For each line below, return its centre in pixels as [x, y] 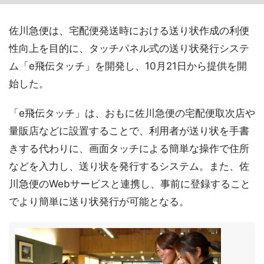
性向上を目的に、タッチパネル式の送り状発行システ [129, 48]
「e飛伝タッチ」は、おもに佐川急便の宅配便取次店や [132, 113]
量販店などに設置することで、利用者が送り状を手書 [129, 131]
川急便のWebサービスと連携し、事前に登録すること [130, 184]
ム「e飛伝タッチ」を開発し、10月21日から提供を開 [128, 66]
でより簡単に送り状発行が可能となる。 [99, 202]
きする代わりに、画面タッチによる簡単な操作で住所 [129, 148]
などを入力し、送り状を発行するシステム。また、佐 [129, 166]
